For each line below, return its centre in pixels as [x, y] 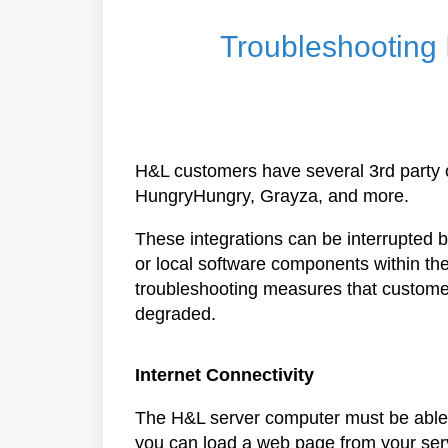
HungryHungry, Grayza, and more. [274, 195]
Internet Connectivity [224, 374]
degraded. [175, 313]
